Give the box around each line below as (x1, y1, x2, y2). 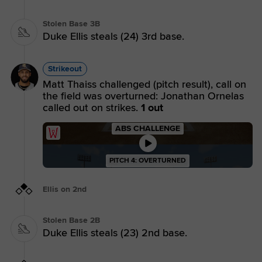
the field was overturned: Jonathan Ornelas (43, 89, 244, 102)
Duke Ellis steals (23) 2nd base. (43, 226, 187, 240)
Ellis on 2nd (43, 184, 87, 194)
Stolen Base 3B (43, 18, 100, 29)
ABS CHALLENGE (115, 123, 180, 133)
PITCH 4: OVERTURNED (109, 156, 186, 165)
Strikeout (48, 63, 82, 74)
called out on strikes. (43, 101, 141, 114)
